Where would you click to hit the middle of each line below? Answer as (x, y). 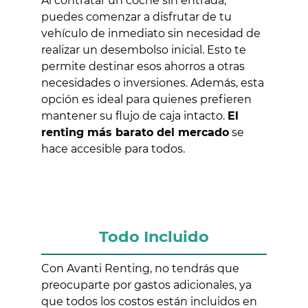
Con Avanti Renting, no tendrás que (140, 269)
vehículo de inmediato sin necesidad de (151, 34)
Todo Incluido (154, 237)
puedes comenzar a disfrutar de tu (136, 17)
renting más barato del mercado (135, 133)
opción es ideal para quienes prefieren (146, 100)
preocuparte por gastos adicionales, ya (146, 285)
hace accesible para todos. (113, 149)
